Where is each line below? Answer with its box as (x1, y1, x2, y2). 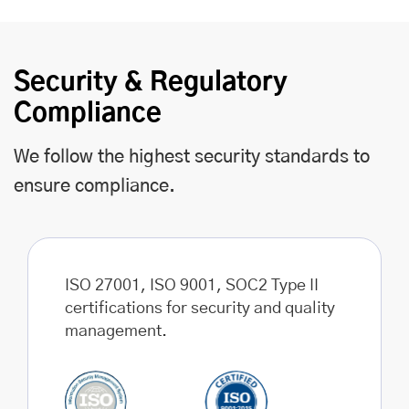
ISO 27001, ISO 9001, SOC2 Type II (65, 277, 319, 294)
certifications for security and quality (65, 299, 335, 317)
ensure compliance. (14, 176, 175, 195)
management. (65, 322, 167, 340)
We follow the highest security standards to (14, 147, 370, 166)
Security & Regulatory (14, 69, 288, 96)
